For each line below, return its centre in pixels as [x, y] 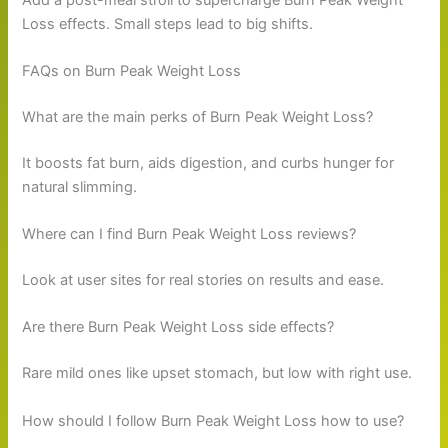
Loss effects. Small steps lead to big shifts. [168, 23]
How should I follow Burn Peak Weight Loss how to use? [213, 420]
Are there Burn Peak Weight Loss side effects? [178, 327]
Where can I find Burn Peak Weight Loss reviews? [189, 234]
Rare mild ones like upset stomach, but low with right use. [217, 373]
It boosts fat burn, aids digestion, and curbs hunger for [208, 162]
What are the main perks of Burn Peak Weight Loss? [198, 116]
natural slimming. [80, 186]
